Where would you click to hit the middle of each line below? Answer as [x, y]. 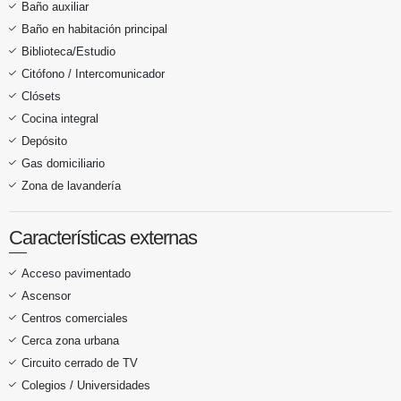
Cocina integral [60, 118]
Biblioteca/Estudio [68, 51]
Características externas [103, 237]
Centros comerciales [75, 318]
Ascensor [46, 295]
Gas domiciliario [63, 163]
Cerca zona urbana [70, 340]
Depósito [44, 141]
